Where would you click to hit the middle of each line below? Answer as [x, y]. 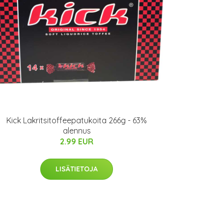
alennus [77, 131]
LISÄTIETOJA [77, 169]
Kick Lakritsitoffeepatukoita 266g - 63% [77, 120]
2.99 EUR [77, 141]
